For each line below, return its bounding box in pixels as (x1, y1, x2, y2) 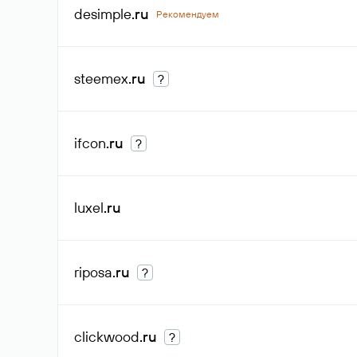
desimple (74, 5, 131, 23)
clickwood (74, 328, 139, 346)
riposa (74, 263, 112, 281)
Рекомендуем (156, 8, 219, 20)
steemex (74, 69, 128, 88)
